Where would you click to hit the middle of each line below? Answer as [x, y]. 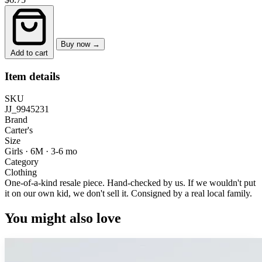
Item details [32, 76]
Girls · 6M [25, 151]
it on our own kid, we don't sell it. [68, 194]
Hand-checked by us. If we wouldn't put [180, 183]
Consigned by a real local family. [192, 194]
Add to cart [29, 53]
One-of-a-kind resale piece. [55, 183]
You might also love [63, 218]
